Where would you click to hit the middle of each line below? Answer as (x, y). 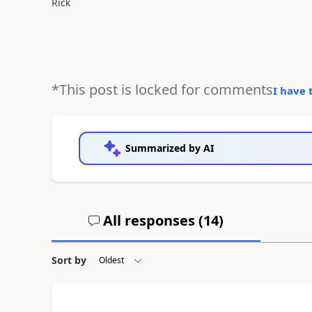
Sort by (69, 260)
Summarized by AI (169, 148)
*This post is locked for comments (162, 89)
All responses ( (151, 220)
